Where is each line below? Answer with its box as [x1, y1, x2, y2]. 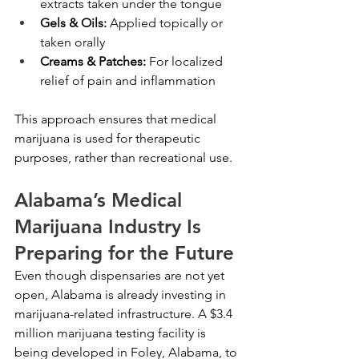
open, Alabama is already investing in [14, 286, 229, 302]
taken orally [40, 34, 105, 50]
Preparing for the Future [14, 240, 234, 264]
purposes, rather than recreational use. [14, 149, 232, 165]
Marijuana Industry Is [14, 214, 207, 238]
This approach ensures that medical [14, 111, 220, 127]
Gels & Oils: [40, 14, 107, 30]
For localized [146, 53, 226, 69]
